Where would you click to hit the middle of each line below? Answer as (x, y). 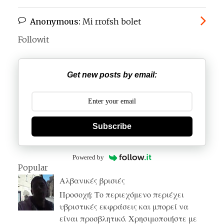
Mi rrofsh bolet (111, 21)
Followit (33, 39)
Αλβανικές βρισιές (92, 181)
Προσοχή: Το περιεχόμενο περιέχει (122, 194)
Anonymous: (55, 21)
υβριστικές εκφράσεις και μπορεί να (124, 206)
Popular (33, 168)
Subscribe (112, 126)
